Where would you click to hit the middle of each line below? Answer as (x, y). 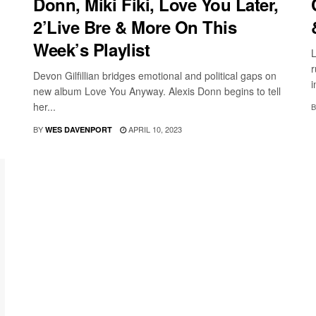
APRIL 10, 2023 (154, 129)
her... (45, 107)
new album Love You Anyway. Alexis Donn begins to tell (157, 91)
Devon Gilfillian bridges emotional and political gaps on (155, 76)
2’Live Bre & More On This (135, 27)
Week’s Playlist (92, 50)
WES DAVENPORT (79, 130)
